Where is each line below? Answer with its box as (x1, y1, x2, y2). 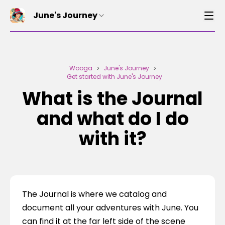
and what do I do (36, 106, 189, 132)
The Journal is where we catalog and (22, 188, 167, 200)
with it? (78, 126, 147, 152)
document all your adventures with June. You (22, 202, 198, 213)
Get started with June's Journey (67, 72, 162, 81)
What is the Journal (22, 86, 203, 111)
